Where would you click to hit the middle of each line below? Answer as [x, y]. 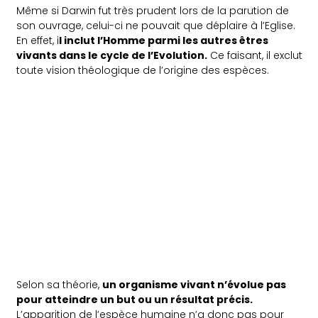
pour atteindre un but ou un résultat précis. [135, 300]
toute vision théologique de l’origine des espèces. [143, 71]
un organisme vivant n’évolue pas [194, 285]
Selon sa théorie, [60, 285]
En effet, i [38, 41]
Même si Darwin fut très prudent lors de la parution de [153, 11]
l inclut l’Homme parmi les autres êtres [164, 41]
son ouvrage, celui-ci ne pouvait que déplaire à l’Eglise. [156, 26]
